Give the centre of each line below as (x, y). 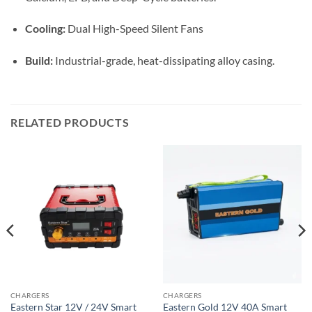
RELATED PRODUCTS (70, 123)
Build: (39, 61)
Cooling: (45, 29)
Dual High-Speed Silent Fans (134, 29)
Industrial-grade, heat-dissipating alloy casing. (163, 61)
